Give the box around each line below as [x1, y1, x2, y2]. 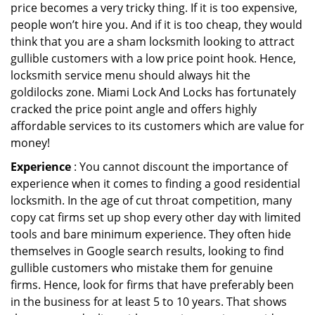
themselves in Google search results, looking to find [11, 243, 284, 259]
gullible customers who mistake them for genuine [11, 260, 273, 276]
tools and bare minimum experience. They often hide [11, 226, 291, 242]
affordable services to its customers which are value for [11, 118, 304, 134]
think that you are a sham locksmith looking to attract [11, 34, 295, 49]
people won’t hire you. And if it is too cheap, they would [11, 17, 302, 32]
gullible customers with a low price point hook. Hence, [11, 51, 296, 66]
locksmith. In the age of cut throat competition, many [11, 193, 292, 208]
